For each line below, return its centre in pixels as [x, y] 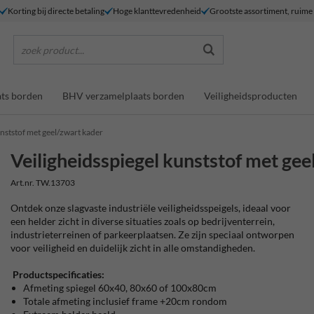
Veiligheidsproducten [251, 95]
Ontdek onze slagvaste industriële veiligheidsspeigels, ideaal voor [151, 208]
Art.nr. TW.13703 [43, 183]
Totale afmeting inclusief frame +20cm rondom [125, 301]
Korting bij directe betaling [56, 11]
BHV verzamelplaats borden [123, 95]
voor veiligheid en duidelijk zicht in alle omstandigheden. [133, 248]
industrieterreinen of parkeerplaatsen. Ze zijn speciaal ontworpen [153, 234]
